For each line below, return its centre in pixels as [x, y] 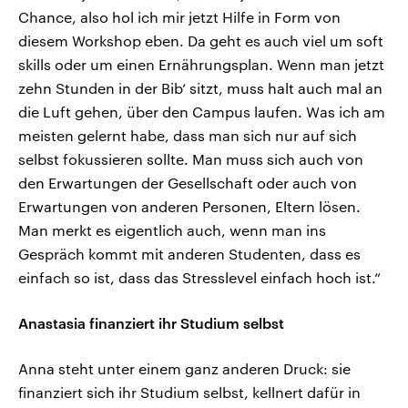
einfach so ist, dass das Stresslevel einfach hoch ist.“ [199, 278]
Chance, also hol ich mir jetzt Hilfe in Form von [179, 17]
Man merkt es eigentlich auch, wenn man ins [172, 230]
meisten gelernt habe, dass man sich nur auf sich [188, 136]
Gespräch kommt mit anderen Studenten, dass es [189, 254]
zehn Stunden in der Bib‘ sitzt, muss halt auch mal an [200, 88]
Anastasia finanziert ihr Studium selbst [151, 323]
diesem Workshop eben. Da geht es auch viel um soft [201, 41]
